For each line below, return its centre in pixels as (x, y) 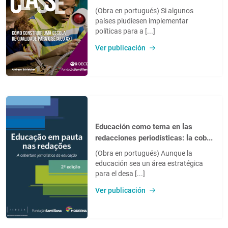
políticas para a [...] (125, 31)
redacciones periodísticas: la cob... (154, 138)
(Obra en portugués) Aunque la (144, 153)
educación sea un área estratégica (149, 163)
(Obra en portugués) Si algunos (144, 10)
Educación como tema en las (144, 126)
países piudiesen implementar (142, 21)
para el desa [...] (120, 173)
